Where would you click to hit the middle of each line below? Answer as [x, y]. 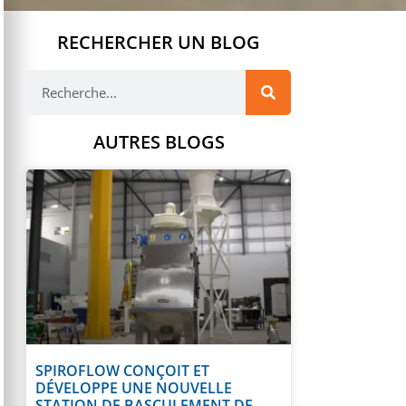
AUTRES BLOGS [159, 142]
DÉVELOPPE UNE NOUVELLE [134, 387]
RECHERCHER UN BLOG [159, 42]
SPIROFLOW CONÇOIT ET [122, 370]
